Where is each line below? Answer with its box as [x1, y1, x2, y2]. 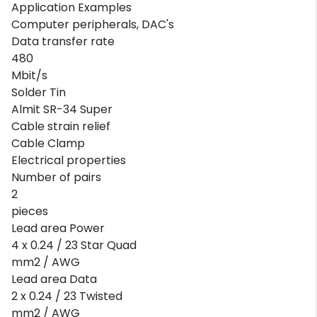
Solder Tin [11, 83, 66, 100]
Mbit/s [11, 67, 47, 83]
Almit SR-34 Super [11, 100, 113, 117]
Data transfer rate [11, 33, 115, 50]
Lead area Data [11, 270, 97, 287]
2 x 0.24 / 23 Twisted [11, 287, 122, 304]
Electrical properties [11, 151, 126, 168]
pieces [11, 202, 48, 219]
